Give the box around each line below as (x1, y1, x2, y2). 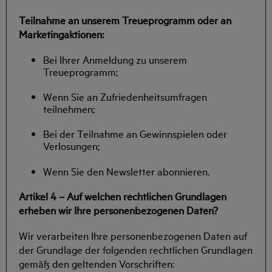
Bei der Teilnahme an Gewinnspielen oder (43, 126, 227, 141)
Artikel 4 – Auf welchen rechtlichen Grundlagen (19, 188, 226, 203)
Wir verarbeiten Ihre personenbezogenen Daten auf (19, 228, 247, 242)
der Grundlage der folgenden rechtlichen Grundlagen (19, 242, 253, 256)
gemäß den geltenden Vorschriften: (19, 256, 174, 270)
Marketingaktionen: (19, 26, 104, 41)
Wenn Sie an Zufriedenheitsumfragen (43, 89, 207, 104)
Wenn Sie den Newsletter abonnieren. (43, 163, 209, 178)
